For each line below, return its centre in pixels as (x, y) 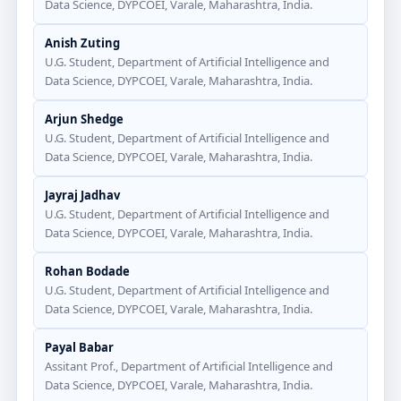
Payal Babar (79, 347)
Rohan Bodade (87, 271)
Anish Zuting (82, 43)
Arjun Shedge (84, 119)
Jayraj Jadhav (82, 195)
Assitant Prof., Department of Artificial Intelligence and (189, 366)
